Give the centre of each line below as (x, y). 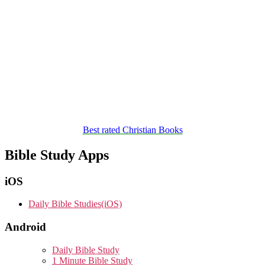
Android (25, 227)
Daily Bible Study (86, 250)
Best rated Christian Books (132, 130)
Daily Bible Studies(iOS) (75, 204)
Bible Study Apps (57, 155)
